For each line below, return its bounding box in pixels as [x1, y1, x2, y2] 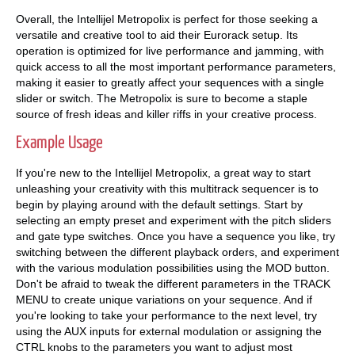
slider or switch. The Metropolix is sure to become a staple [16, 91, 307, 105]
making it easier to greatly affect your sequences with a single [16, 75, 324, 89]
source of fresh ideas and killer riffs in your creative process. [16, 107, 317, 120]
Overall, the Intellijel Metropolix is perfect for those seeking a [16, 12, 318, 25]
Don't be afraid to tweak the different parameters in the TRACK [16, 277, 330, 290]
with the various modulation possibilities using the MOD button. [16, 261, 330, 274]
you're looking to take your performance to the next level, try [16, 308, 317, 322]
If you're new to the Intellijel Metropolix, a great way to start [16, 166, 311, 179]
